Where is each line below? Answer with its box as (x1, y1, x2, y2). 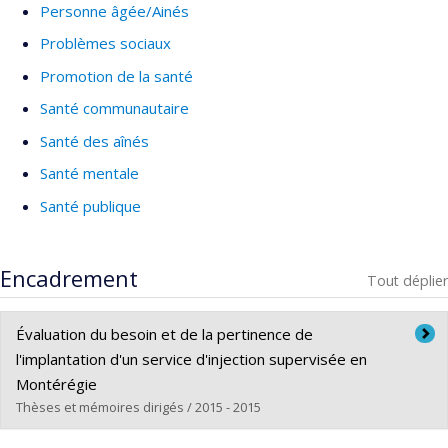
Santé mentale (40, 163, 139, 184)
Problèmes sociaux (40, 33, 171, 54)
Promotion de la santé (40, 65, 193, 86)
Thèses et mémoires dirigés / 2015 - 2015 (16, 397, 261, 416)
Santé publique (40, 195, 141, 216)
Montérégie (16, 373, 97, 394)
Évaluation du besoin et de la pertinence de (16, 323, 313, 344)
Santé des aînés (40, 130, 149, 151)
